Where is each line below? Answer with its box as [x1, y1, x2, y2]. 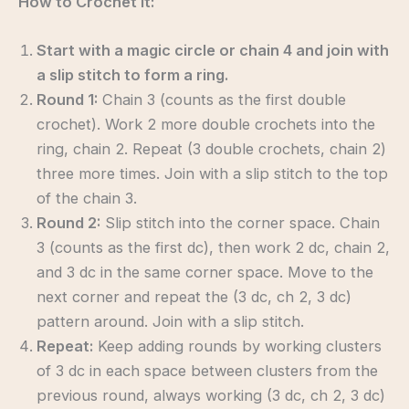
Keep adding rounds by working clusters [93, 337, 382, 356]
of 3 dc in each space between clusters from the [37, 362, 378, 381]
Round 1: [37, 90, 98, 110]
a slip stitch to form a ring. [37, 66, 228, 85]
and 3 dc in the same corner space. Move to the [37, 263, 373, 282]
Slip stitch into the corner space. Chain [100, 214, 380, 233]
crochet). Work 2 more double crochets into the [37, 115, 375, 134]
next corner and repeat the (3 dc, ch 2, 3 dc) [37, 288, 351, 307]
